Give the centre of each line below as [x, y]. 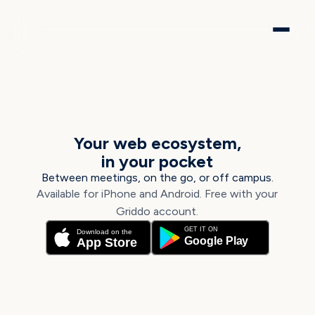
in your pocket [157, 161]
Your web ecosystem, [157, 143]
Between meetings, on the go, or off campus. [157, 178]
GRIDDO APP [157, 116]
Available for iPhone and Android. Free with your [157, 194]
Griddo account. [157, 211]
